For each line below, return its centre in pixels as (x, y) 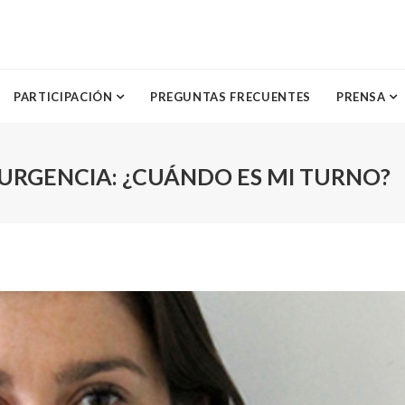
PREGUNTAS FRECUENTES (230, 97)
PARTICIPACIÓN (65, 97)
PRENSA (363, 97)
